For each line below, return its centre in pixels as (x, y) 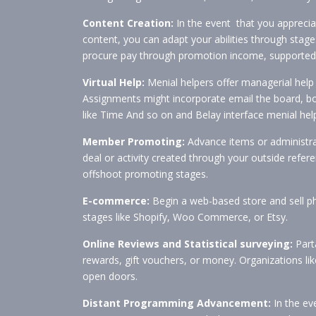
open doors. (110, 276)
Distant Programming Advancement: (177, 303)
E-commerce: (116, 201)
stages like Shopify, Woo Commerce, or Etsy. (185, 217)
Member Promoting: (134, 141)
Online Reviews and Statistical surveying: (188, 244)
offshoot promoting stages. (145, 174)
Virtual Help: (114, 82)
